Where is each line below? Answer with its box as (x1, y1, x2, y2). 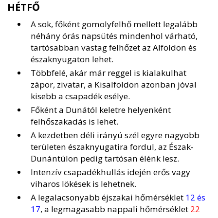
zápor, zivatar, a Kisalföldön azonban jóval (31, 79, 197, 91)
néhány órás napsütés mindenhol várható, (31, 30, 198, 42)
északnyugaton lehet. (31, 54, 113, 65)
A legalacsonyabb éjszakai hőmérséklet (31, 192, 185, 203)
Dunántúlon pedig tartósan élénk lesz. (31, 153, 179, 164)
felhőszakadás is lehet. (31, 116, 118, 127)
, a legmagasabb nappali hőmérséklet (40, 203, 190, 215)
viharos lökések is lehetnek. (31, 178, 136, 190)
